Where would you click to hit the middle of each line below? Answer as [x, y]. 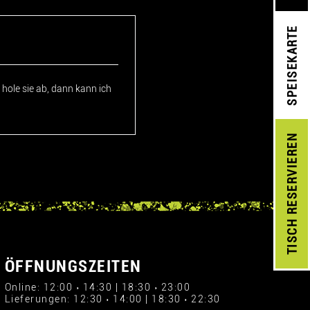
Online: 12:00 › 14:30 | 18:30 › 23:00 [97, 287]
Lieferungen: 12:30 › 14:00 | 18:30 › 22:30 [112, 299]
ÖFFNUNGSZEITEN [73, 266]
